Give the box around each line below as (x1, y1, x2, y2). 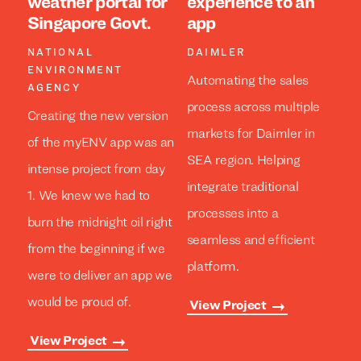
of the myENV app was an (27, 136, 175, 150)
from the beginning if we (27, 243, 165, 256)
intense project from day (27, 163, 165, 176)
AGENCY (27, 84, 81, 94)
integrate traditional (186, 180, 299, 194)
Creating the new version (27, 110, 168, 123)
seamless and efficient (186, 234, 315, 247)
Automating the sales (186, 74, 309, 88)
